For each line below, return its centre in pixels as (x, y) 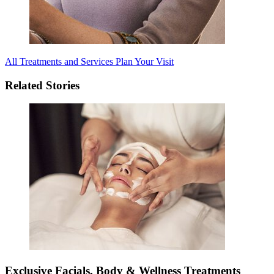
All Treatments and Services (60, 61)
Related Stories (42, 85)
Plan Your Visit (145, 61)
